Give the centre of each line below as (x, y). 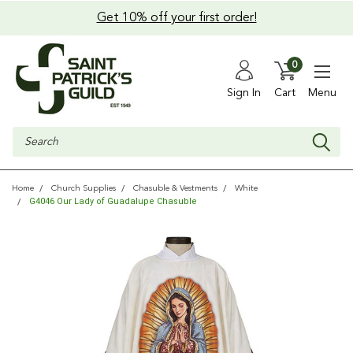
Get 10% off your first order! (176, 18)
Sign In (244, 93)
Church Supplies (84, 189)
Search (29, 134)
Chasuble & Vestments (175, 189)
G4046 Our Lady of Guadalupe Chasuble (113, 201)
